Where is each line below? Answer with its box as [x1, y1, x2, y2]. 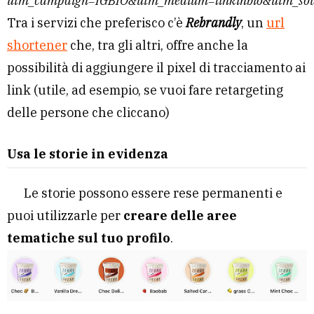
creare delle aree [123, 207, 237, 224]
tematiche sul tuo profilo [7, 230, 170, 247]
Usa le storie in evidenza [7, 146, 168, 163]
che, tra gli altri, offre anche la [67, 37, 248, 54]
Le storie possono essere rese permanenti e [24, 185, 282, 202]
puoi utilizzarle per [7, 207, 123, 224]
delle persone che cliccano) [7, 104, 170, 121]
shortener [7, 37, 67, 54]
